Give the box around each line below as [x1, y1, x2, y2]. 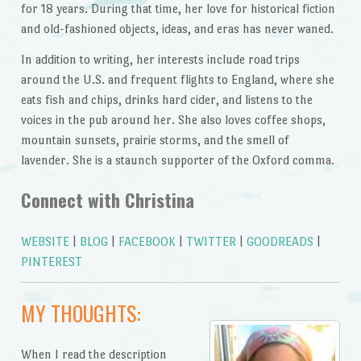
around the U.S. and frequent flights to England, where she [20, 72, 334, 86]
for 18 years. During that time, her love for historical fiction [20, 2, 335, 16]
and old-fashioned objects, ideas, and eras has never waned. [20, 22, 334, 36]
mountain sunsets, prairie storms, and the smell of [20, 132, 289, 147]
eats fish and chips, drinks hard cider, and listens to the [20, 92, 313, 106]
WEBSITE [20, 234, 69, 248]
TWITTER [185, 234, 236, 248]
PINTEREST [20, 255, 82, 268]
